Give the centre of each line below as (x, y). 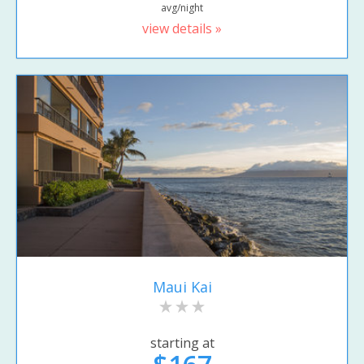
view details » (182, 29)
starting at (182, 343)
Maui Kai (182, 286)
